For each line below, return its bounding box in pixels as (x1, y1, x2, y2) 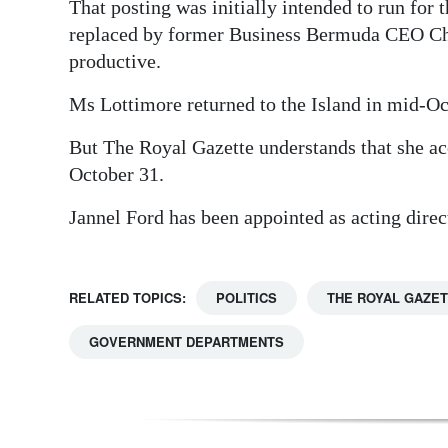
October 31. (69, 162, 164, 185)
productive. (69, 49, 161, 72)
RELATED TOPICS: (69, 287, 186, 307)
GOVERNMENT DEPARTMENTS (89, 331, 284, 351)
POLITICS (216, 287, 277, 307)
